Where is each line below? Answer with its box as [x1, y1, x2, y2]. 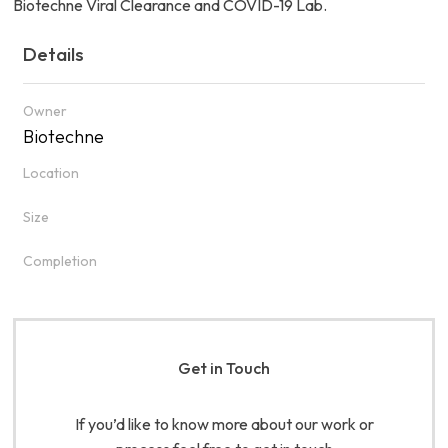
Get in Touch [178, 357, 270, 378]
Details [23, 42, 84, 67]
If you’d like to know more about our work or [74, 413, 374, 434]
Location [23, 164, 79, 183]
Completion [23, 252, 97, 271]
